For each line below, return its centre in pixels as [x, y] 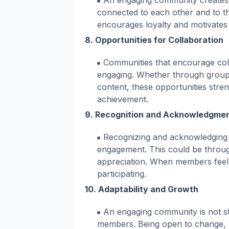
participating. [122, 174]
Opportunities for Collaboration [159, 40]
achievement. [123, 99]
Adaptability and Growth [148, 189]
